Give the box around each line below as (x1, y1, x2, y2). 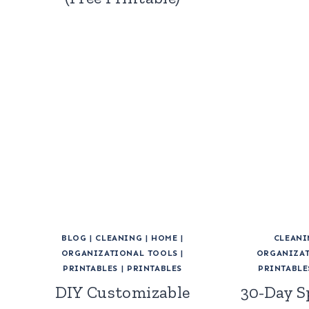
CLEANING (95, 233, 143, 243)
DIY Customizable (54, 282, 190, 303)
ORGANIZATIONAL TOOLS (61, 248, 178, 259)
